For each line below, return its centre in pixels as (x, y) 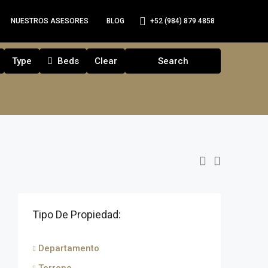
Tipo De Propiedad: (77, 214)
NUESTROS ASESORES (50, 21)
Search (173, 61)
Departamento (69, 248)
